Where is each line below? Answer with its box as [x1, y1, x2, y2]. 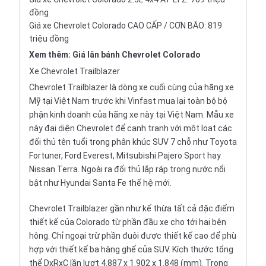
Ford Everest [65, 151, 113, 161]
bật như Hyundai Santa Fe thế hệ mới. [29, 178, 172, 188]
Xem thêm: [29, 50, 72, 60]
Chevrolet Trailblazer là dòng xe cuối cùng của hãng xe [29, 83, 234, 93]
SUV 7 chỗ [153, 137, 191, 147]
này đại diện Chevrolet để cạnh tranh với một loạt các [29, 123, 232, 134]
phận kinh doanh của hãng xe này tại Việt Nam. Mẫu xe [29, 110, 234, 120]
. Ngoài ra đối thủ [78, 164, 142, 175]
